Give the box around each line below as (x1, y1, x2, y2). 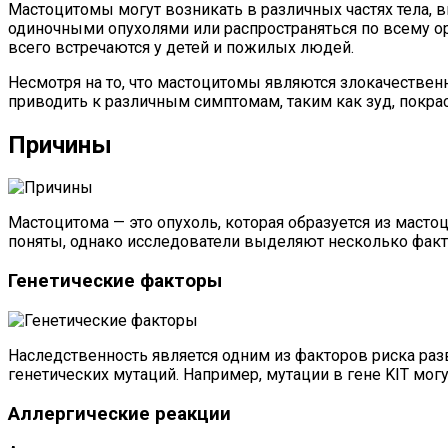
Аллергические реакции (8, 402, 231, 425)
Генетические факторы (8, 270, 222, 293)
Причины (8, 130, 112, 159)
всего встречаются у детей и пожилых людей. (8, 37, 354, 57)
